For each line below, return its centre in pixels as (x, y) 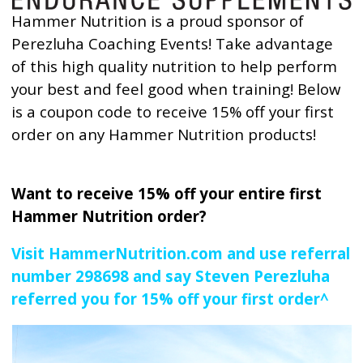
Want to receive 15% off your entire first (167, 193)
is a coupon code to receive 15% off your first (173, 111)
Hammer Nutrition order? (109, 216)
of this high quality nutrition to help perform (175, 66)
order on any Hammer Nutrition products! (164, 134)
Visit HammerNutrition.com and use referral (181, 253)
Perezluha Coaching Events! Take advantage (173, 43)
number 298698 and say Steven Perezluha (171, 276)
